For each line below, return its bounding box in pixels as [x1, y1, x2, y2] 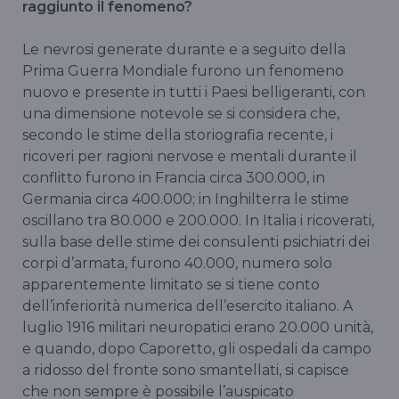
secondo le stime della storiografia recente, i [22, 126, 333, 144]
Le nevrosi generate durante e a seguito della [22, 41, 346, 59]
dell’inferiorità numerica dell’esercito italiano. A [22, 297, 353, 315]
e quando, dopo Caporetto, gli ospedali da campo [22, 340, 371, 358]
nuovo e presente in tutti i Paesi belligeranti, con [22, 84, 365, 102]
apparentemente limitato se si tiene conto [22, 276, 320, 294]
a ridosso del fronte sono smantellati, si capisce [22, 362, 349, 379]
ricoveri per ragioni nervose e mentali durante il [22, 148, 357, 166]
